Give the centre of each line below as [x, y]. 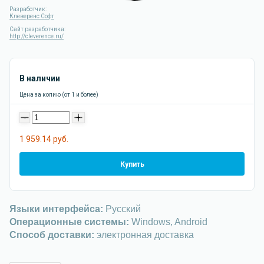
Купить [132, 164]
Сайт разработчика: [37, 29]
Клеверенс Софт [32, 16]
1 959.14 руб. [44, 139]
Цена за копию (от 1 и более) [59, 95]
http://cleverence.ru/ [37, 36]
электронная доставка [144, 235]
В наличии [40, 78]
